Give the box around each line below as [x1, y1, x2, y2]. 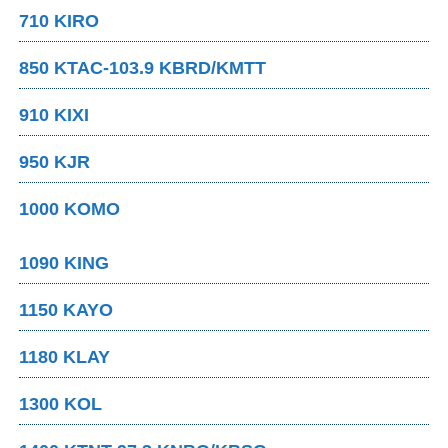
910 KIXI [19, 105, 90, 126]
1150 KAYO [19, 300, 114, 321]
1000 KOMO [19, 199, 121, 220]
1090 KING [19, 253, 110, 274]
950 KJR [19, 152, 91, 173]
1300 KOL [19, 394, 103, 415]
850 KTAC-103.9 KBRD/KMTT [19, 58, 267, 79]
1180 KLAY [19, 347, 111, 368]
